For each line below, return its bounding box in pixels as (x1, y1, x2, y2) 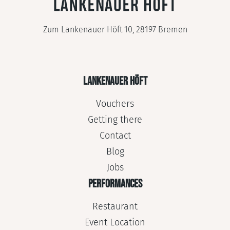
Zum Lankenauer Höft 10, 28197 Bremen (43, 25, 187, 35)
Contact (99, 130, 131, 142)
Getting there (88, 114, 142, 126)
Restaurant (92, 201, 138, 213)
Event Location (85, 217, 145, 228)
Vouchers (96, 98, 134, 110)
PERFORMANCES (88, 177, 142, 191)
